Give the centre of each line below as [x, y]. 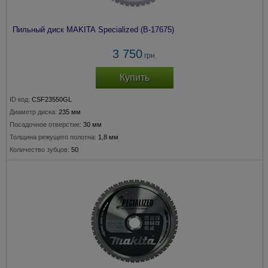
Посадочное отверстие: [45, 124]
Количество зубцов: [39, 150]
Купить [135, 77]
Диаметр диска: [33, 112]
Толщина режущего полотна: [53, 137]
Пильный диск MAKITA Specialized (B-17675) [93, 30]
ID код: [20, 99]
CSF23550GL [52, 99]
